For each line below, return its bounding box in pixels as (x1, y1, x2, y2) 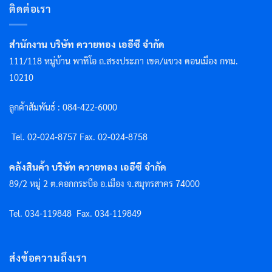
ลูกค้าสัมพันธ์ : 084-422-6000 (9, 101, 120, 113)
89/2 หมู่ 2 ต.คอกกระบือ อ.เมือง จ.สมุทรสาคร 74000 (9, 177, 200, 189)
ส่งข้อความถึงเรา (9, 251, 88, 265)
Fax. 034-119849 (76, 207, 141, 219)
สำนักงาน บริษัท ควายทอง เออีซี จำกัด (9, 38, 165, 51)
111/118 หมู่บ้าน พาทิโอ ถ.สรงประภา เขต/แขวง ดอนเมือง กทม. (9, 55, 238, 67)
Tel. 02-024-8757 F (12, 131, 84, 143)
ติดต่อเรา (9, 2, 52, 16)
